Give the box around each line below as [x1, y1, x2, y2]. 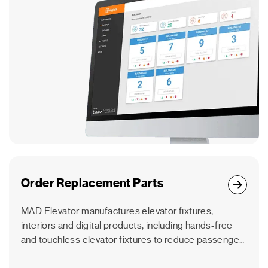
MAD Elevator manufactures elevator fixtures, [21, 205, 214, 218]
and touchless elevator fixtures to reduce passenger [21, 234, 243, 246]
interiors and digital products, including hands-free [21, 220, 233, 232]
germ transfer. [21, 248, 81, 261]
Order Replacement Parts [21, 176, 164, 191]
